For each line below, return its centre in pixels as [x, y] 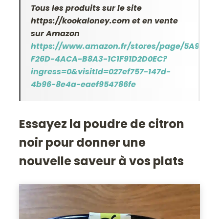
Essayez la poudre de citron [102, 124]
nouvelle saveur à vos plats [102, 161]
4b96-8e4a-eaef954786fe [84, 85]
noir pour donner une [83, 143]
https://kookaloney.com [81, 21]
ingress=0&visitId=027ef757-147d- [101, 72]
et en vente [154, 21]
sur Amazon [55, 34]
